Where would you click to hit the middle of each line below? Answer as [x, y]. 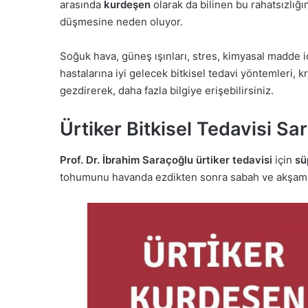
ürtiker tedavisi [234, 159]
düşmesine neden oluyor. [121, 22]
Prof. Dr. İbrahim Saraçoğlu [126, 159]
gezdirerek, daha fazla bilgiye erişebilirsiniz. [167, 91]
